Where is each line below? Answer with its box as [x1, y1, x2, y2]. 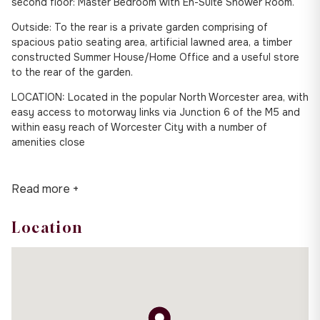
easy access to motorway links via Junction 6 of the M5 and [11, 105, 300, 119]
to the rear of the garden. [11, 65, 133, 79]
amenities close [11, 135, 85, 149]
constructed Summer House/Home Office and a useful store [11, 50, 299, 64]
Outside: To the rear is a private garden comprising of [11, 20, 268, 34]
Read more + [11, 181, 79, 196]
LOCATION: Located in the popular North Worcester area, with [11, 90, 309, 104]
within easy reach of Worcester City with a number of [11, 120, 267, 134]
